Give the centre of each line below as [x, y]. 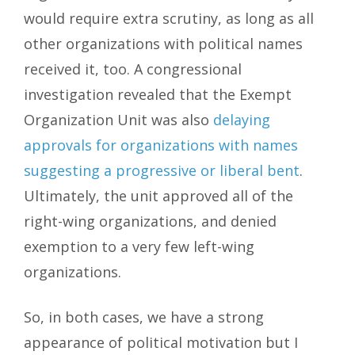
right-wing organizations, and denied [150, 221]
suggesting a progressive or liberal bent [162, 171]
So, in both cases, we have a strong [144, 317]
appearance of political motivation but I [161, 343]
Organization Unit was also [118, 120]
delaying [242, 120]
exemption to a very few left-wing [139, 247]
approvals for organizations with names [161, 145]
